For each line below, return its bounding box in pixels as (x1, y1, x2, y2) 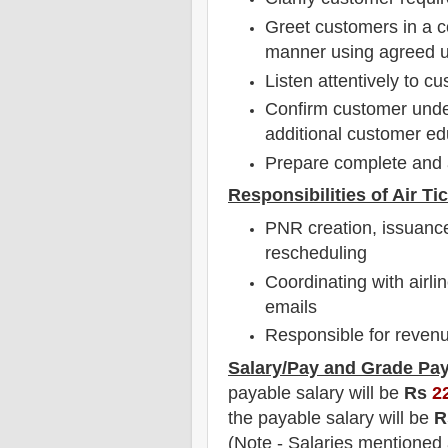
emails (265, 296, 318, 317)
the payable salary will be (228, 407, 434, 428)
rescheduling (265, 242, 368, 263)
